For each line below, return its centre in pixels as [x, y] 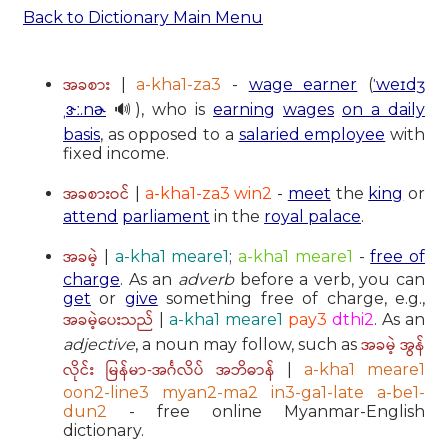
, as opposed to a [169, 134]
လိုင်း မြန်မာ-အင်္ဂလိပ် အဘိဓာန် [169, 370]
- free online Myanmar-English [266, 411]
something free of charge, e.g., [291, 298]
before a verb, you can [329, 279]
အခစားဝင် [96, 194]
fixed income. [116, 153]
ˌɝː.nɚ [84, 109]
